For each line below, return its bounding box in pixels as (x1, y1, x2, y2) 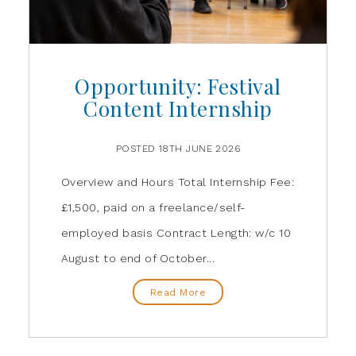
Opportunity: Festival (75, 72, 281, 101)
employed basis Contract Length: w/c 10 (61, 226, 292, 240)
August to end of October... (61, 252, 215, 265)
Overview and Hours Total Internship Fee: (61, 176, 294, 189)
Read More (149, 286, 207, 298)
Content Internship (83, 95, 273, 123)
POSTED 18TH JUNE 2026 (115, 143, 241, 155)
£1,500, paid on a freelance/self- (61, 201, 246, 215)
